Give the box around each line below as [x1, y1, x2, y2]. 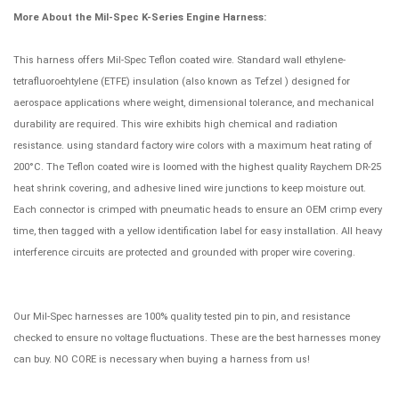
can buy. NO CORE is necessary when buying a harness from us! [13, 353, 310, 365]
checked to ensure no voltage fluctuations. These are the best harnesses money [13, 331, 380, 344]
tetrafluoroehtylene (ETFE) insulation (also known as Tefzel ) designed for [13, 75, 350, 87]
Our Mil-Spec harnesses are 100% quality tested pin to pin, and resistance [13, 310, 350, 322]
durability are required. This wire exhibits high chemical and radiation [13, 118, 338, 130]
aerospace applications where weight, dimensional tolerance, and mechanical [13, 96, 374, 109]
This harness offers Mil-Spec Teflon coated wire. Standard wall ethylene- [13, 53, 346, 66]
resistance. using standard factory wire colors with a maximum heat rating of [13, 139, 372, 151]
